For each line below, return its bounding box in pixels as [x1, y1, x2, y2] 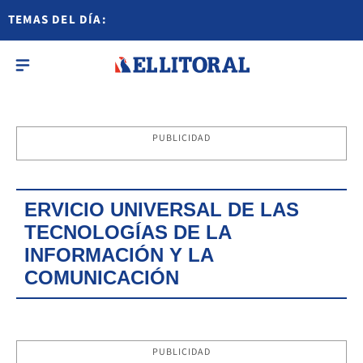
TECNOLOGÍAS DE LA [24, 221, 231, 243]
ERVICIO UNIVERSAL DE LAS [24, 199, 299, 220]
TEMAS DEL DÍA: [8, 11, 107, 28]
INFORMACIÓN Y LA [24, 244, 213, 266]
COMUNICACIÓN [24, 267, 179, 288]
